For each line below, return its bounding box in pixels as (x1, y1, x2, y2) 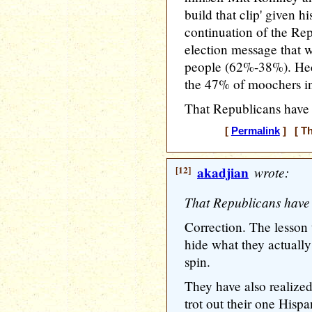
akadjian (197, 163, 249, 182)
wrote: (251, 163, 289, 181)
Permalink (231, 125, 280, 136)
